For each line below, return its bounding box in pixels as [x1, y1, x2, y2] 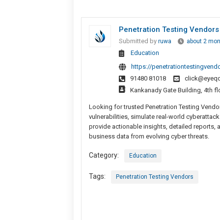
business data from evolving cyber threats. [88, 132, 209, 140]
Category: [88, 151, 119, 159]
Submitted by [118, 37, 158, 45]
